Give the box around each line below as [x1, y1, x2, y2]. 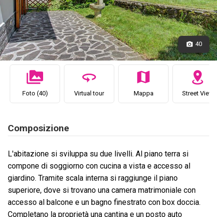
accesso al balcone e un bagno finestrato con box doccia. [8, 198, 201, 207]
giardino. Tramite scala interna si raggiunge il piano [8, 173, 178, 183]
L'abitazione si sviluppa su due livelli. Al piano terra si [8, 149, 188, 159]
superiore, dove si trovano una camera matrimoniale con [8, 186, 196, 195]
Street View [182, 90, 214, 97]
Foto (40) [22, 90, 48, 97]
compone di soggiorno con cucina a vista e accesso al [8, 161, 190, 171]
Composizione [8, 123, 69, 134]
